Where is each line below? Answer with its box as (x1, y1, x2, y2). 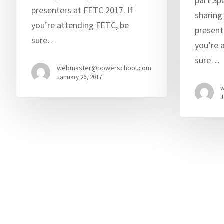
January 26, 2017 (56, 72, 102, 81)
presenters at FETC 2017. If (31, 4, 133, 16)
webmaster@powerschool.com (56, 63, 151, 72)
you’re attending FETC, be (31, 19, 129, 31)
